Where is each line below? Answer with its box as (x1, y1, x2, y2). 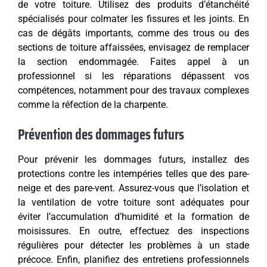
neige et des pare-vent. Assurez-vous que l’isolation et (18, 182, 249, 194)
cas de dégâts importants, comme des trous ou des (18, 27, 249, 39)
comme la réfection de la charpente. (18, 99, 168, 111)
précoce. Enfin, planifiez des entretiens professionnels (18, 254, 249, 266)
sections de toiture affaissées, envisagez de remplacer (18, 42, 249, 54)
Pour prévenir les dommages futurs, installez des (18, 154, 249, 166)
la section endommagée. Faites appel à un (18, 56, 249, 68)
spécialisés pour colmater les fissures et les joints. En (18, 13, 249, 25)
